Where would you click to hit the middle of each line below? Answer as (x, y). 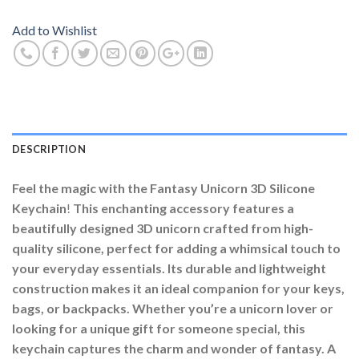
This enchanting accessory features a (184, 208)
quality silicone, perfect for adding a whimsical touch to (176, 248)
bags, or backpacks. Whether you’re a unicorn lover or (173, 309)
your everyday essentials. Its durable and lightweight (169, 268)
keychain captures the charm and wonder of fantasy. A (174, 349)
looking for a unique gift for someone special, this (159, 329)
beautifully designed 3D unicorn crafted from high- (163, 228)
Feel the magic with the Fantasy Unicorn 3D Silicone (163, 188)
